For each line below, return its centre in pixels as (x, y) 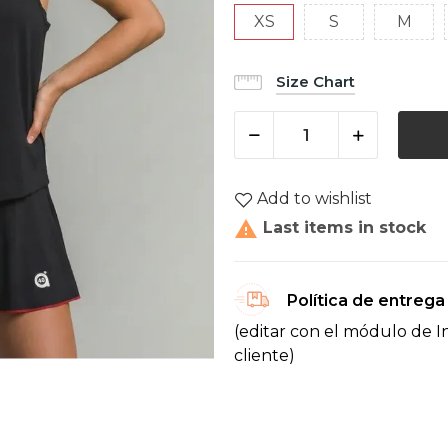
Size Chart (315, 82)
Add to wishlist (314, 199)
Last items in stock (342, 228)
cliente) (264, 356)
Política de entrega (366, 301)
